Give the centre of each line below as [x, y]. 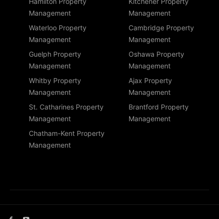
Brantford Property [159, 107]
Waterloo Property [58, 28]
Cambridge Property [161, 28]
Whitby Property [55, 80]
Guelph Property [55, 54]
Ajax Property [150, 80]
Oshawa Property [156, 54]
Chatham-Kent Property [67, 133]
